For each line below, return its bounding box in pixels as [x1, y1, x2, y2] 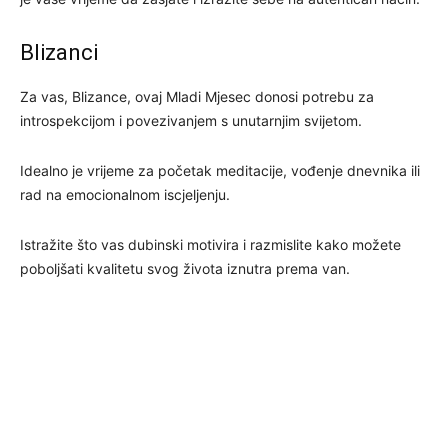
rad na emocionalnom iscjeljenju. [20, 185, 230, 203]
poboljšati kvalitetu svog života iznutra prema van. [20, 259, 350, 277]
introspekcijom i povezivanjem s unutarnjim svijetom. [20, 111, 362, 129]
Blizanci [20, 39, 98, 65]
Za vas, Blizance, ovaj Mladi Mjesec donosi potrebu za [20, 87, 374, 105]
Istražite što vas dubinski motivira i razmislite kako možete [20, 235, 401, 253]
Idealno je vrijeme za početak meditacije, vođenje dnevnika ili [20, 161, 420, 179]
